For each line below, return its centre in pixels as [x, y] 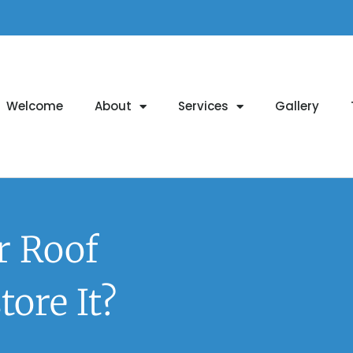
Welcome [34, 106]
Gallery [297, 106]
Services [203, 106]
